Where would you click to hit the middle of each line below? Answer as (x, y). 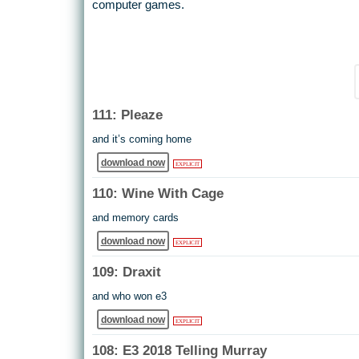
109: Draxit (126, 272)
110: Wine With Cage (157, 193)
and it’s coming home (141, 139)
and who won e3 (129, 296)
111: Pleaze (127, 115)
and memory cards (135, 217)
